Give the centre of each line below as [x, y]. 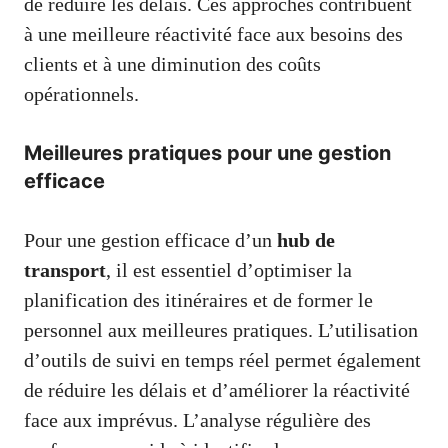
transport [65, 269]
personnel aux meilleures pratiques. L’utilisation [221, 329]
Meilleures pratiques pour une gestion [207, 152]
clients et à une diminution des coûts [172, 63]
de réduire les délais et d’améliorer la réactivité [217, 389]
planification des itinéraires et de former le [198, 299]
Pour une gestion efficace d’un [150, 239]
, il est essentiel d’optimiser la [229, 269]
